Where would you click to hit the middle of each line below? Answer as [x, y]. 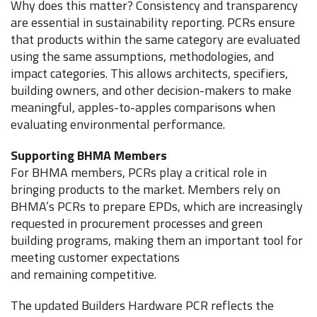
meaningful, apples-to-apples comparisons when [143, 107]
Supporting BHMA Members [90, 155]
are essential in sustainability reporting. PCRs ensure [153, 22]
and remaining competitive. [85, 274]
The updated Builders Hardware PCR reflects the [142, 305]
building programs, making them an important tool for [157, 240]
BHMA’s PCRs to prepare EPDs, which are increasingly [157, 206]
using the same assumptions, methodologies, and [142, 56]
